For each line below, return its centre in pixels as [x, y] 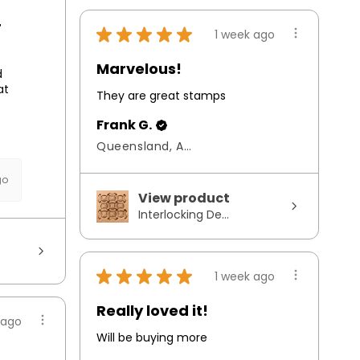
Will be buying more [152, 338]
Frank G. [124, 125]
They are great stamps [161, 96]
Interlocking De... [184, 215]
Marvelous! [139, 69]
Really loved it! [152, 311]
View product [184, 198]
